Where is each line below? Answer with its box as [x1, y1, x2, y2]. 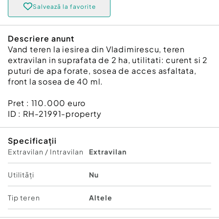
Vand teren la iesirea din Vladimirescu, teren [8, 44, 185, 54]
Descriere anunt [8, 33, 74, 44]
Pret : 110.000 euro [8, 98, 86, 108]
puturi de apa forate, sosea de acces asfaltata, [8, 66, 197, 76]
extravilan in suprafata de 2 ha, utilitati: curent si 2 [8, 55, 208, 65]
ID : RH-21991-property [8, 109, 102, 119]
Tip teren [8, 193, 40, 202]
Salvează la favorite [32, 2, 96, 10]
